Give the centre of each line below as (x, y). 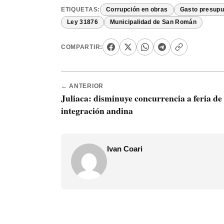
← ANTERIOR (82, 86)
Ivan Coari (125, 149)
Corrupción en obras (137, 10)
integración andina (97, 111)
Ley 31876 (83, 22)
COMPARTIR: (82, 47)
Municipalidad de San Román (153, 22)
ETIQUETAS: (80, 10)
